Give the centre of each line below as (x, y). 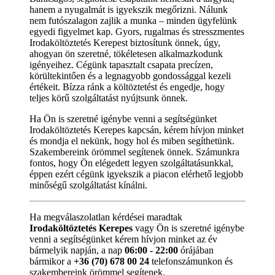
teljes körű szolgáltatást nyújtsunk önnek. (109, 98)
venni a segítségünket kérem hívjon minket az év (123, 239)
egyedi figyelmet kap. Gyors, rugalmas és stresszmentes (137, 31)
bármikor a (52, 261)
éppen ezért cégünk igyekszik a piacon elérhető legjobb (136, 174)
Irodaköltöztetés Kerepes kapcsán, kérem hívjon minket (137, 130)
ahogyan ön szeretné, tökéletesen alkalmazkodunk (126, 53)
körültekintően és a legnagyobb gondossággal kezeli (130, 76)
